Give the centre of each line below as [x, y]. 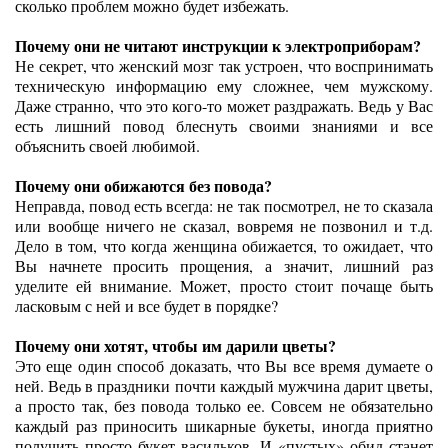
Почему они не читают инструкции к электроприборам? [218, 45]
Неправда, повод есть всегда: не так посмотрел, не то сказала [224, 205]
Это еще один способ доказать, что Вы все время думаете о [224, 365]
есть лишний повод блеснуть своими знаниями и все [224, 125]
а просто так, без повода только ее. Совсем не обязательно [224, 405]
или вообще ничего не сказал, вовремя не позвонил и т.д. [224, 225]
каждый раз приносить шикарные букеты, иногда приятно [224, 425]
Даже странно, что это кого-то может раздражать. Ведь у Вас [224, 105]
